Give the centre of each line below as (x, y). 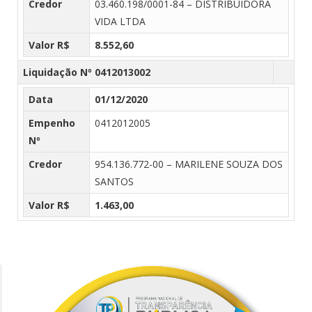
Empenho (52, 123)
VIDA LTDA (120, 21)
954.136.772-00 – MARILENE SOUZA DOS (189, 164)
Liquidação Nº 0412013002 (87, 72)
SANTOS (114, 181)
